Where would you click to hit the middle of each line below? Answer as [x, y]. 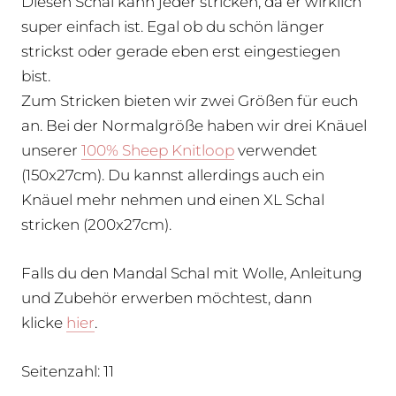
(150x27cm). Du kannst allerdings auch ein [173, 175]
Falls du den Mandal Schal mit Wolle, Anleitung [192, 273]
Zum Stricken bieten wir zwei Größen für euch [190, 100]
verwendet [276, 150]
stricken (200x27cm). [96, 224]
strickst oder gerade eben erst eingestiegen [181, 51]
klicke [44, 322]
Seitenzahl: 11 [68, 371]
